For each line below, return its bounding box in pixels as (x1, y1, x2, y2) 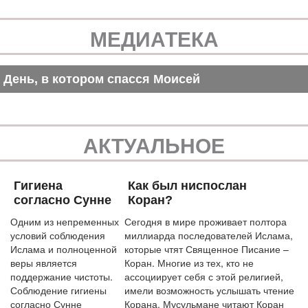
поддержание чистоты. (10, 269, 113, 283)
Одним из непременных (10, 214, 119, 228)
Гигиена (14, 178, 63, 192)
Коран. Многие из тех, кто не (124, 255, 254, 269)
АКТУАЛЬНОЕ (83, 129, 225, 159)
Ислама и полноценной (10, 241, 117, 256)
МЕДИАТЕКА (89, 23, 219, 53)
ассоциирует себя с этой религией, (124, 269, 283, 283)
